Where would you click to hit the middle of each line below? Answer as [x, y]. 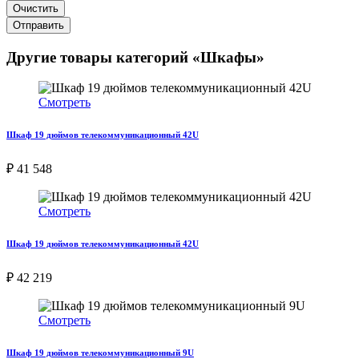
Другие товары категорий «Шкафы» [135, 57]
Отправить [38, 25]
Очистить [36, 8]
